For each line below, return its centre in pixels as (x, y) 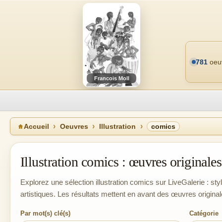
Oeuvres (74, 126)
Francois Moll (111, 78)
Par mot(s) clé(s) (45, 213)
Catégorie (204, 213)
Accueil (36, 126)
